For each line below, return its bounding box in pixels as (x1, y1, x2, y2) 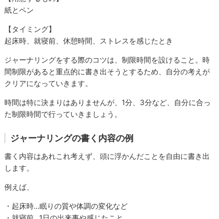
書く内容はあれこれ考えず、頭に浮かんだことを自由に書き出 (4, 151, 210, 161)
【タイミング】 (4, 24, 56, 34)
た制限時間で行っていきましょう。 (4, 109, 122, 119)
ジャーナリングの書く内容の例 (10, 132, 134, 143)
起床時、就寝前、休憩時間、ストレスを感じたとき (4, 36, 174, 45)
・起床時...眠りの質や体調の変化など (4, 201, 128, 211)
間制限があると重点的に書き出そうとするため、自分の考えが (4, 66, 210, 76)
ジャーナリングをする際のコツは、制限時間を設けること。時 (4, 55, 210, 65)
